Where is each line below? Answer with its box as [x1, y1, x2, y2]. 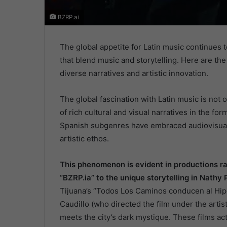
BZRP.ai [56, 13, 79, 21]
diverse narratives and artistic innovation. [60, 68, 208, 78]
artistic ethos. [60, 133, 109, 143]
